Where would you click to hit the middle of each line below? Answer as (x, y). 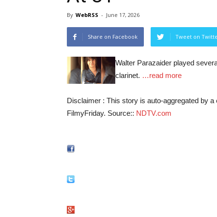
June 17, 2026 (123, 15)
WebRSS (87, 15)
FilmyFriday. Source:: (101, 113)
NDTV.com (154, 113)
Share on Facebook (113, 37)
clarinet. (129, 76)
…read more (162, 76)
